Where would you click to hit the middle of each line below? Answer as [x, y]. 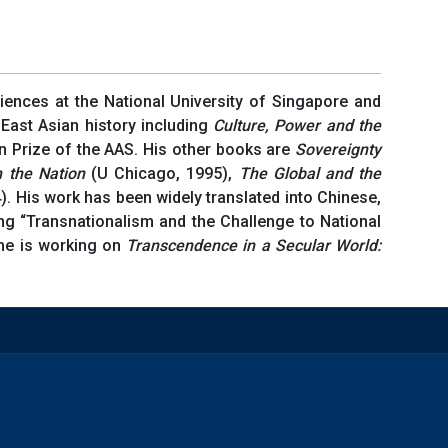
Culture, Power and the [297, 125]
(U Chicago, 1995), [161, 173]
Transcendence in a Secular [228, 245]
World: [358, 245]
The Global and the [310, 173]
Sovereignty [338, 149]
